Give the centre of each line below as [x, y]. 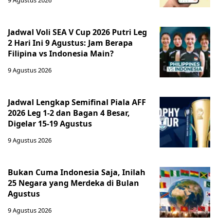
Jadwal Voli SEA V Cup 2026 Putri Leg [77, 32]
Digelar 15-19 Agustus [50, 124]
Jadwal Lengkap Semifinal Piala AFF [77, 102]
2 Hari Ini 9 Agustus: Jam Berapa [70, 43]
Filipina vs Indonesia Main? [61, 54]
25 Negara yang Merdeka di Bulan [73, 183]
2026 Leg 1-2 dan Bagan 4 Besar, [69, 113]
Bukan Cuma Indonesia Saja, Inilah [77, 172]
